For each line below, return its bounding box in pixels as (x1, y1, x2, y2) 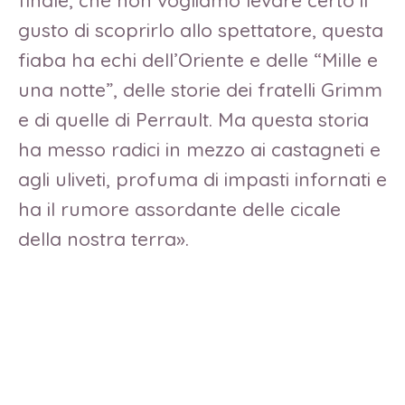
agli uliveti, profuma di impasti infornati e (18, 167, 387, 192)
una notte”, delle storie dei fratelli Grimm (18, 78, 382, 102)
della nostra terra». (18, 227, 189, 251)
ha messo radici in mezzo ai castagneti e (18, 137, 381, 162)
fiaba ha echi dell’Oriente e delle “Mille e (18, 48, 378, 72)
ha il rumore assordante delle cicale (18, 197, 341, 221)
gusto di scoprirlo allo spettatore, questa (18, 18, 383, 42)
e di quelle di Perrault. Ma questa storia (18, 108, 369, 132)
